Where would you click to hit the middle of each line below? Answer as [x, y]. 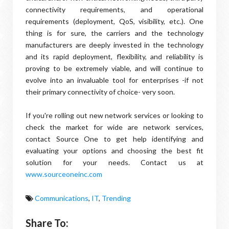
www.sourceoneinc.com [64, 174]
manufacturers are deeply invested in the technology [114, 45]
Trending [116, 198]
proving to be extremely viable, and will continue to [114, 68]
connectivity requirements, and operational [114, 9]
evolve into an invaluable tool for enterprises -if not [114, 80]
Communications [62, 198]
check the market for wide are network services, [114, 127]
